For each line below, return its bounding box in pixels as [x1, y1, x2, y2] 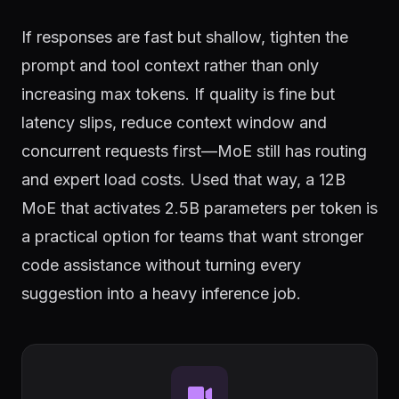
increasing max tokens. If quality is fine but [21, 85, 335, 103]
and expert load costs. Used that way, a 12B [21, 170, 346, 189]
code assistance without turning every [21, 256, 301, 274]
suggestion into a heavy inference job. [21, 284, 301, 303]
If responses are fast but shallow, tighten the [21, 28, 348, 46]
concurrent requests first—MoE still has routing [21, 142, 367, 160]
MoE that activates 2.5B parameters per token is [21, 199, 378, 217]
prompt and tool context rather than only [21, 56, 319, 75]
